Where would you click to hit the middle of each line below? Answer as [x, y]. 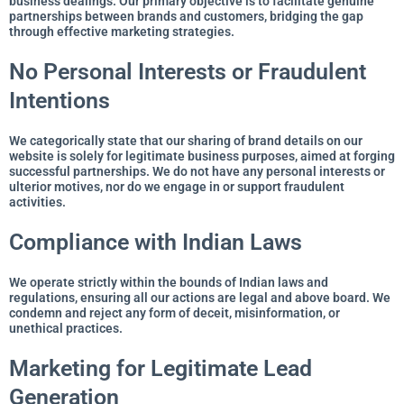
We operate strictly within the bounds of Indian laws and [169, 282]
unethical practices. [66, 328]
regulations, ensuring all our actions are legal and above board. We [200, 297]
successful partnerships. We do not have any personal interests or [197, 171]
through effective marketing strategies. [122, 31]
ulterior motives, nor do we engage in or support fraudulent [177, 186]
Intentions [60, 100]
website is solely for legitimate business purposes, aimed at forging [202, 156]
